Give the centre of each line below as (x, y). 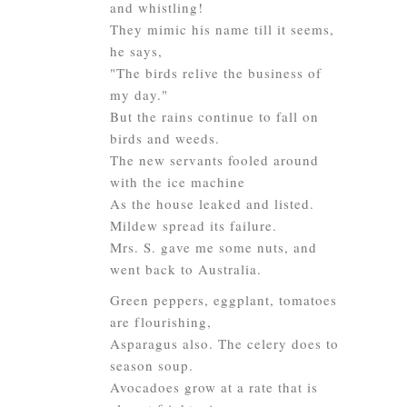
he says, (136, 51)
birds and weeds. (165, 138)
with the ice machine (178, 182)
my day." (139, 94)
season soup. (152, 365)
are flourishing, (161, 322)
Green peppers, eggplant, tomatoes (223, 300)
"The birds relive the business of (216, 73)
